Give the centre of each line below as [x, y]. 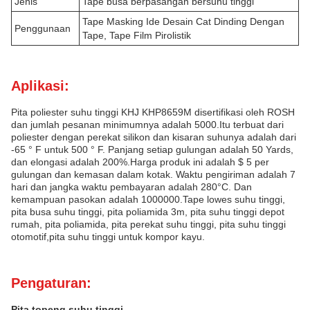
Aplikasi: [40, 86]
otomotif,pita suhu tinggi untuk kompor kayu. [108, 237]
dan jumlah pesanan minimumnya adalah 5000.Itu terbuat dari [147, 125]
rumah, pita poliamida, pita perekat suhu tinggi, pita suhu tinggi [148, 224]
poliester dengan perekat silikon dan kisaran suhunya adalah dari [154, 137]
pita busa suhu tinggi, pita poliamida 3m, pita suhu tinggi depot [148, 212]
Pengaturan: [51, 283]
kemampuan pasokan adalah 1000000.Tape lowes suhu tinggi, [148, 199]
